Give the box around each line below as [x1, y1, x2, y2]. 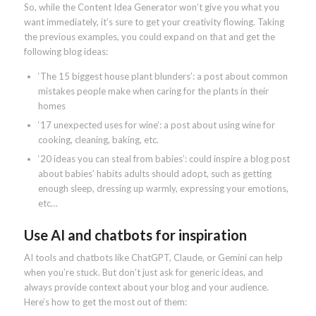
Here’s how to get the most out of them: [23, 296, 187, 308]
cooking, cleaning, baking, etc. [37, 133, 159, 145]
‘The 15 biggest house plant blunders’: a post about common [37, 70, 288, 82]
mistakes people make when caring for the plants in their [37, 85, 269, 97]
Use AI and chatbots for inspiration [23, 226, 247, 243]
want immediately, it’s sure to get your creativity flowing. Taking [23, 16, 284, 28]
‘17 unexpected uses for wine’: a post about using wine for [37, 119, 275, 130]
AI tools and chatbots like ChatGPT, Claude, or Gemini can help [23, 252, 283, 263]
